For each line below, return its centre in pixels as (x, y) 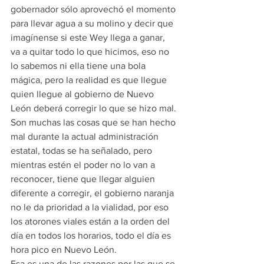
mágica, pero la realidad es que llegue (90, 80)
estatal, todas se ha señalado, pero (82, 151)
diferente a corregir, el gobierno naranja (93, 193)
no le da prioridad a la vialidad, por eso (91, 207)
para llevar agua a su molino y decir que (93, 23)
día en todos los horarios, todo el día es (92, 235)
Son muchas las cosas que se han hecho (94, 122)
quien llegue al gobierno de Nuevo (83, 94)
